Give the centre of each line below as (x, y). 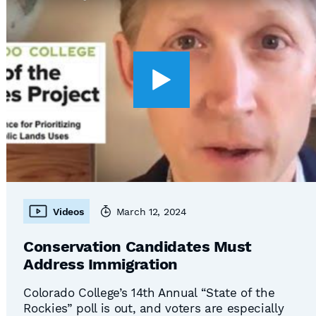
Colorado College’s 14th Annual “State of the (149, 293)
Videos (68, 211)
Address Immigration (101, 264)
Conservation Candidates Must (138, 247)
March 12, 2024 (151, 211)
